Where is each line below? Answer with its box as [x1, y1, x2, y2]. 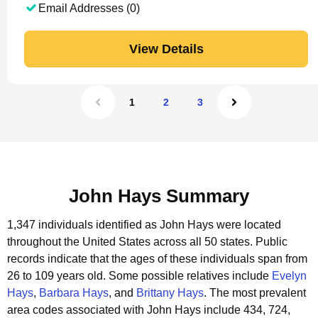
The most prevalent [209, 287, 306, 299]
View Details [128, 41, 204, 56]
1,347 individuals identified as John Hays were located [7, 219, 281, 231]
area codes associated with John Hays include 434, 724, [7, 304, 290, 316]
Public [256, 236, 287, 248]
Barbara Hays [39, 287, 109, 299]
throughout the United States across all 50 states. [7, 236, 253, 248]
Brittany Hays [136, 287, 204, 299]
